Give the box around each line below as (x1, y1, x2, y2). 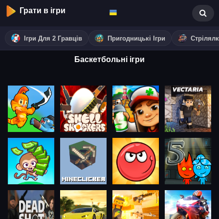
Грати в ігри (20, 6, 66, 15)
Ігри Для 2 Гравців (24, 34, 82, 42)
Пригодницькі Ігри (108, 34, 165, 42)
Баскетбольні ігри (74, 55, 145, 64)
